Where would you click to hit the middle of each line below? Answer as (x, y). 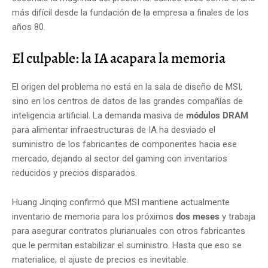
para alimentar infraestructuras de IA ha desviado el (114, 130)
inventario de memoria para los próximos (94, 216)
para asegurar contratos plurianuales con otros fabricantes (129, 231)
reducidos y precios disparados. (74, 173)
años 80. (29, 27)
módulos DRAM (217, 115)
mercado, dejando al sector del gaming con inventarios (120, 158)
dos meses (198, 216)
